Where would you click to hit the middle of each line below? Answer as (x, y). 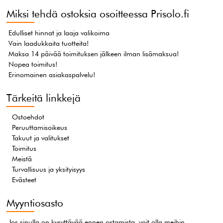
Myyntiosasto (35, 203)
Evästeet (24, 179)
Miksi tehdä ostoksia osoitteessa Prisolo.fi (98, 13)
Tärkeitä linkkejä (44, 98)
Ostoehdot (28, 117)
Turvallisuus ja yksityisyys (49, 169)
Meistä (22, 159)
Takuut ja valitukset (41, 138)
